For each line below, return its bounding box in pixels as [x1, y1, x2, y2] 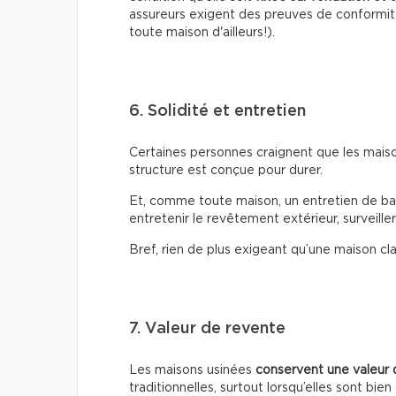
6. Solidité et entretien [129, 103, 306, 119]
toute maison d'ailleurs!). [129, 27, 275, 39]
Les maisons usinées [129, 364, 255, 377]
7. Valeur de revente [129, 321, 286, 337]
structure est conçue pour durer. [129, 164, 323, 177]
